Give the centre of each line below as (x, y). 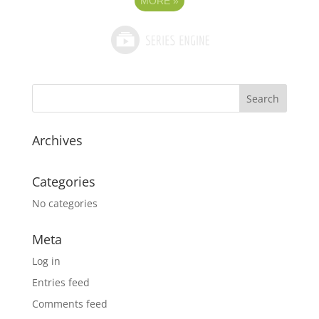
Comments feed (69, 304)
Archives (57, 140)
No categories (64, 203)
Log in (46, 261)
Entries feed (61, 282)
